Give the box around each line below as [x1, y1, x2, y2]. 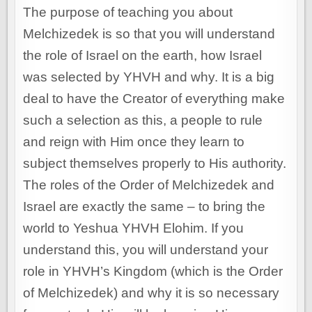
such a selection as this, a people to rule [23, 113, 263, 128]
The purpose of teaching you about [23, 5, 233, 20]
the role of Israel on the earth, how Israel [23, 48, 263, 63]
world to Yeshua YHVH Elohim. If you [23, 221, 244, 236]
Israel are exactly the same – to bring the [23, 199, 266, 214]
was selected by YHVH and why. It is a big [23, 70, 275, 85]
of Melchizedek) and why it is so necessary [23, 286, 280, 301]
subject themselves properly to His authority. [23, 156, 287, 171]
